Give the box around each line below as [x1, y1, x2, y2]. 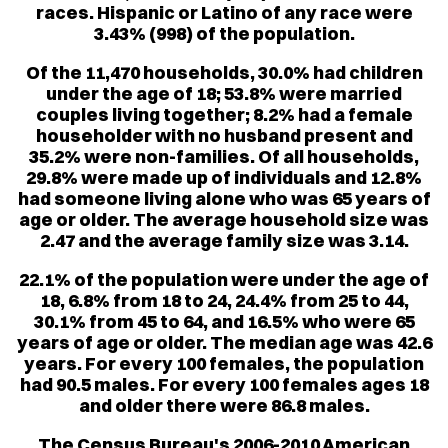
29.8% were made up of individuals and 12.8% [26, 165, 422, 189]
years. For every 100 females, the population [24, 351, 424, 375]
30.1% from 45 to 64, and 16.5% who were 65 [33, 309, 415, 333]
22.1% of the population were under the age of [19, 267, 429, 291]
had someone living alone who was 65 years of [17, 186, 431, 210]
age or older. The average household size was [19, 207, 429, 231]
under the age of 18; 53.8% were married [46, 81, 402, 105]
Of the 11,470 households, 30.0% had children [25, 60, 423, 84]
